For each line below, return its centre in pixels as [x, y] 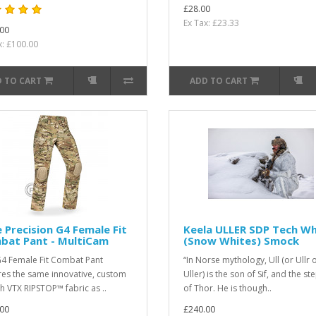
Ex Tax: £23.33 [211, 23]
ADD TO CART [219, 81]
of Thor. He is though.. [227, 288]
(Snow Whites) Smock [241, 241]
